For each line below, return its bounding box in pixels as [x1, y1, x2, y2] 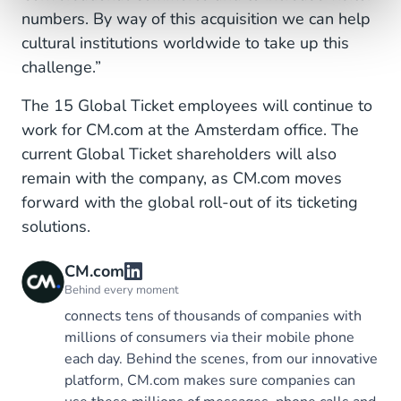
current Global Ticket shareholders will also [21, 143, 337, 165]
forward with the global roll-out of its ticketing [21, 192, 358, 213]
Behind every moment [64, 282, 179, 298]
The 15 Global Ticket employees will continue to [21, 95, 372, 116]
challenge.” [21, 56, 101, 78]
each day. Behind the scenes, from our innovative [64, 349, 378, 369]
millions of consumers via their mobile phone [64, 328, 354, 347]
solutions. [21, 216, 95, 237]
